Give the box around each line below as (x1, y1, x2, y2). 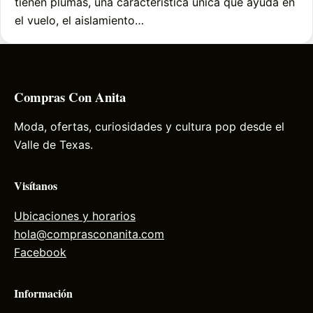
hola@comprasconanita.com (14, 226, 164, 241)
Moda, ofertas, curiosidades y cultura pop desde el (14, 119, 284, 134)
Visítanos (14, 177, 57, 194)
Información (14, 284, 73, 301)
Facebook (14, 245, 66, 259)
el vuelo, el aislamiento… (15, 13, 144, 27)
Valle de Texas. (14, 138, 93, 152)
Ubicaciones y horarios (14, 208, 136, 223)
